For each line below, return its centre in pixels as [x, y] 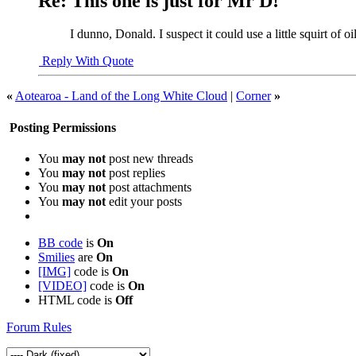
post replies [135, 172]
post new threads [149, 158]
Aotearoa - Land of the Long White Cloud [121, 96]
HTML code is [77, 300]
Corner [253, 96]
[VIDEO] [62, 285]
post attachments [149, 187]
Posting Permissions [61, 127]
